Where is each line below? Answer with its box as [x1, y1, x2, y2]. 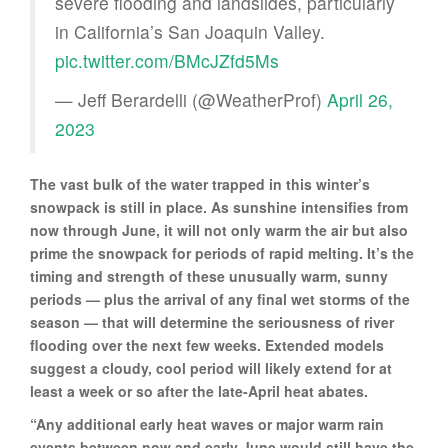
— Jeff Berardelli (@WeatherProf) [55, 86, 327, 112]
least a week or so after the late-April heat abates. [30, 380, 368, 401]
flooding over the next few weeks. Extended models [30, 334, 384, 355]
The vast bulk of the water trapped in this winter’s [30, 173, 370, 194]
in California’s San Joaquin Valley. [55, 18, 325, 44]
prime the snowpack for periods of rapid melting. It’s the [30, 242, 414, 263]
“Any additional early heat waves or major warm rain [30, 413, 384, 434]
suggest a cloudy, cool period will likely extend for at [30, 357, 392, 378]
